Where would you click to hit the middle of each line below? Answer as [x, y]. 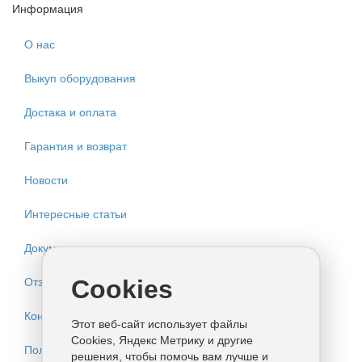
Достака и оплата [70, 112]
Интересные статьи [76, 214]
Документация [62, 248]
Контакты [48, 316]
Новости [46, 180]
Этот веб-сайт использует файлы [159, 324]
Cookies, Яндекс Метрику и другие [162, 340]
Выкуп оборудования [80, 78]
